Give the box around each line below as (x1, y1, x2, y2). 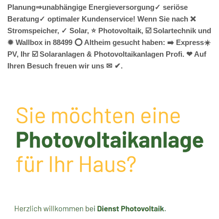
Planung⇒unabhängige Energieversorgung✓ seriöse (7, 3, 188, 12)
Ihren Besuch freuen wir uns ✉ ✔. (7, 62, 123, 70)
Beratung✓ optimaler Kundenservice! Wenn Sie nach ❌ (7, 15, 196, 23)
